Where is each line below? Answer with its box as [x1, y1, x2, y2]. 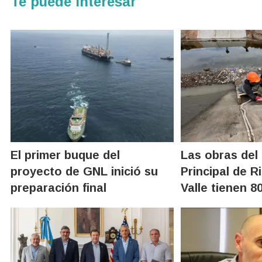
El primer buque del [11, 148, 120, 161]
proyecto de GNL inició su [11, 164, 158, 178]
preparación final [11, 181, 106, 194]
